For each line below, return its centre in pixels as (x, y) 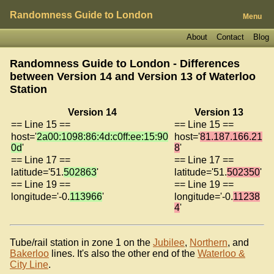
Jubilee (169, 242)
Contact (230, 37)
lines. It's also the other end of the (123, 253)
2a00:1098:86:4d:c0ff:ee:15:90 (102, 136)
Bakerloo (29, 253)
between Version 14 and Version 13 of (109, 76)
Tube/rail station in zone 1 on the (81, 242)
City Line (29, 264)
